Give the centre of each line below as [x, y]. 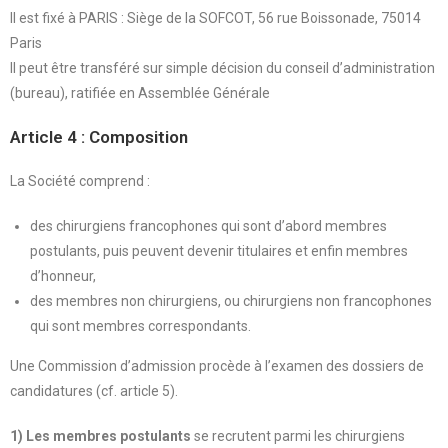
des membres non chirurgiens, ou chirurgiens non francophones [231, 300]
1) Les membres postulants [100, 435]
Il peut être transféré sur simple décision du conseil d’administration [222, 67]
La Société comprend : [80, 180]
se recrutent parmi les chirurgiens [298, 435]
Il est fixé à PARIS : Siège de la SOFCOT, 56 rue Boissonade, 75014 [215, 17]
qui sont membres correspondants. [140, 325]
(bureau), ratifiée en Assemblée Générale [140, 92]
